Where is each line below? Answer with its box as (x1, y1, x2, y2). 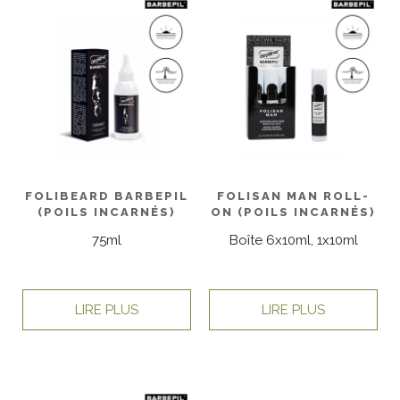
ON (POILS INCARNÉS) (211, 205, 376, 220)
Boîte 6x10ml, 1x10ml (229, 232, 358, 249)
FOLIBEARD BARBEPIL (25, 189, 188, 204)
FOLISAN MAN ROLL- (217, 189, 370, 204)
